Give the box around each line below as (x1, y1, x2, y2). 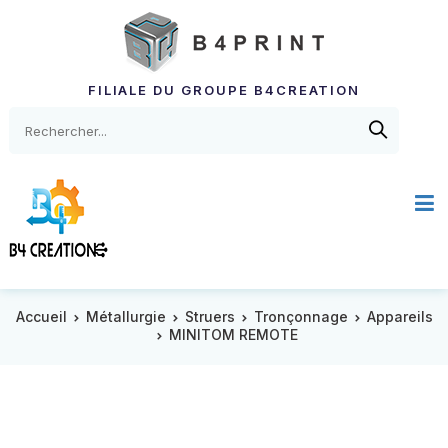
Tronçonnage (253, 308, 348, 325)
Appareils (366, 308, 433, 325)
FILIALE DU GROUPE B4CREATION (87, 82, 361, 98)
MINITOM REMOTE (169, 326, 298, 343)
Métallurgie (85, 308, 166, 325)
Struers (184, 308, 235, 325)
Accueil (15, 308, 67, 325)
